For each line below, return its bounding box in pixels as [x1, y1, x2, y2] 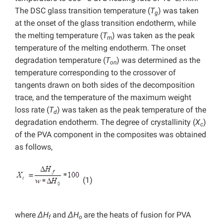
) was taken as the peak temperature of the [57, 105, 206, 115]
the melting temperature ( [15, 31, 103, 41]
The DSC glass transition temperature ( [15, 6, 150, 16]
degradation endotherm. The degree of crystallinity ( [15, 117, 195, 127]
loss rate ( [15, 105, 49, 115]
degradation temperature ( [15, 55, 106, 65]
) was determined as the [116, 55, 200, 65]
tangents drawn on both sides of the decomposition [15, 80, 195, 90]
